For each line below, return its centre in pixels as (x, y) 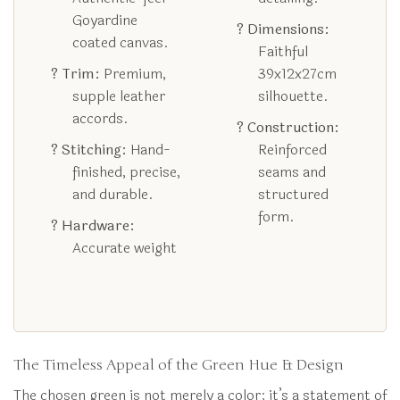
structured (293, 195)
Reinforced (292, 150)
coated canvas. (120, 43)
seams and (292, 172)
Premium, (133, 74)
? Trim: (75, 74)
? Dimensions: (283, 29)
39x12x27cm (297, 74)
